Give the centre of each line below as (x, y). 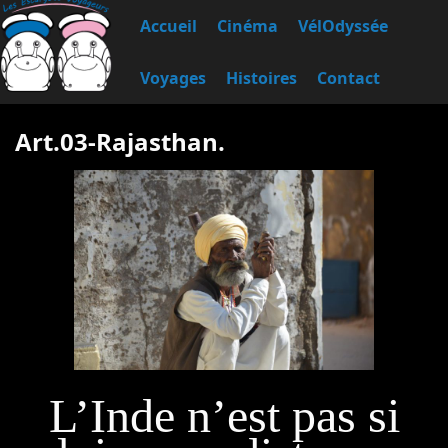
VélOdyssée (343, 26)
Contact (348, 78)
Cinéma (247, 26)
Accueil (168, 26)
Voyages (173, 78)
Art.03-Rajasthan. (120, 141)
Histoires (261, 78)
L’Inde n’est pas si (224, 415)
